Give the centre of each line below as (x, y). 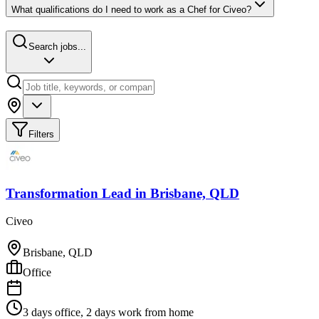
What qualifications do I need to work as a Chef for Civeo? (131, 9)
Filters (41, 134)
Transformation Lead (69, 194)
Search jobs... (57, 46)
